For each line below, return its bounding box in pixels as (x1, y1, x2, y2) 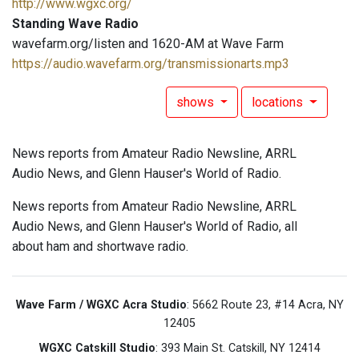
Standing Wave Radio (12, 16, 139, 32)
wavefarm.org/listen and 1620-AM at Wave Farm (12, 36, 284, 52)
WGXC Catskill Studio (38, 341, 155, 356)
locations (252, 95, 307, 111)
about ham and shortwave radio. (12, 239, 188, 255)
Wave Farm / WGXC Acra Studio (15, 298, 187, 313)
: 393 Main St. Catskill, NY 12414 (155, 341, 321, 356)
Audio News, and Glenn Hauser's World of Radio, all (12, 219, 297, 235)
